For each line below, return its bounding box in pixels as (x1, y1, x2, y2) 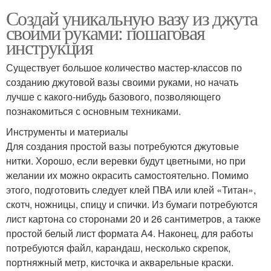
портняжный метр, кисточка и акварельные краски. (6, 255, 233, 269)
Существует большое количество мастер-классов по (6, 60, 242, 74)
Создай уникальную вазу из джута (6, 4, 258, 31)
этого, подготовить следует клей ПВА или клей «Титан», (6, 182, 256, 197)
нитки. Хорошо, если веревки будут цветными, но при (6, 153, 246, 168)
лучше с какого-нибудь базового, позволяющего (6, 89, 221, 103)
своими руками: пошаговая (6, 19, 205, 45)
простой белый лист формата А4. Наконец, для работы (6, 226, 253, 240)
